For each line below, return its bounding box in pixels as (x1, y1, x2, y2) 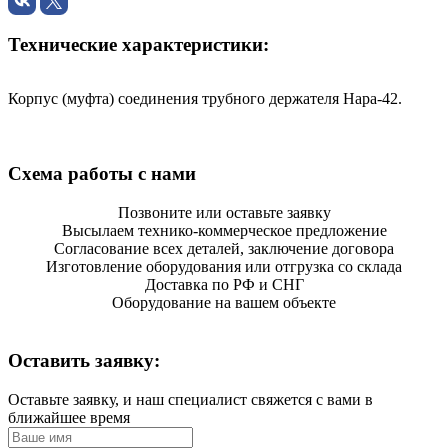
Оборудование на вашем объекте (112, 293, 336, 311)
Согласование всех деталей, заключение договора (54, 239, 394, 257)
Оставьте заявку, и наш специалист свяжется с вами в (8, 391, 373, 409)
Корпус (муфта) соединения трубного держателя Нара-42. (8, 90, 402, 108)
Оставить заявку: (8, 350, 160, 372)
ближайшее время (8, 409, 130, 427)
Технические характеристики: (8, 33, 269, 55)
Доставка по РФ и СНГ (144, 275, 304, 293)
